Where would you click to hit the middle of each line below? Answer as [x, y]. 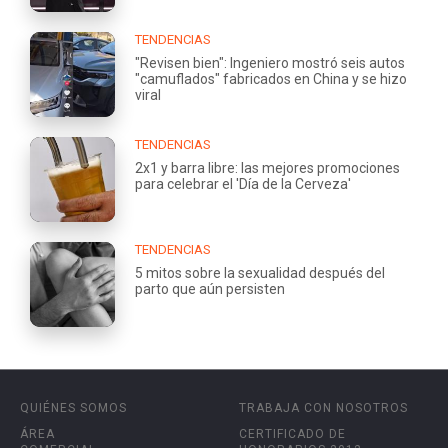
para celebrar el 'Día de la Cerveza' [243, 183]
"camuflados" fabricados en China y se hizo [271, 78]
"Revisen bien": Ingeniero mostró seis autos [270, 62]
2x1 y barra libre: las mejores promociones [267, 167]
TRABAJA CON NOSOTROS [323, 407]
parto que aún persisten [210, 288]
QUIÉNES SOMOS [73, 407]
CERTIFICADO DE [292, 433]
